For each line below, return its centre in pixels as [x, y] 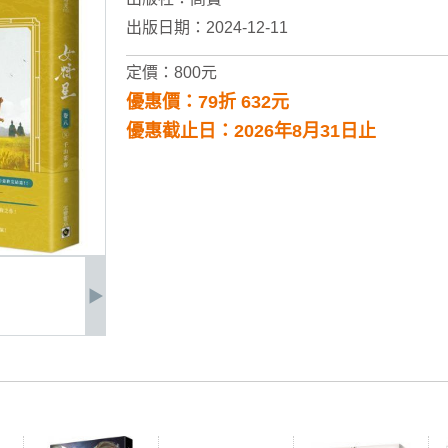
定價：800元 [171, 72]
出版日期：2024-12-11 [207, 27]
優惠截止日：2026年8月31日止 [251, 131]
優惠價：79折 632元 [207, 102]
